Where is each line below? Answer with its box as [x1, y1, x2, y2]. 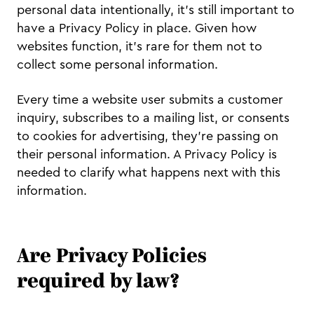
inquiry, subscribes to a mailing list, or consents [17, 111, 289, 125]
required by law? [17, 273, 179, 293]
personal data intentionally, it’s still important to [17, 4, 294, 17]
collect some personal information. [17, 58, 221, 71]
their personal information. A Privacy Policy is [17, 148, 277, 161]
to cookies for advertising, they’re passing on [17, 130, 278, 143]
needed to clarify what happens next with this [17, 166, 280, 179]
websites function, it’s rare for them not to [17, 40, 262, 53]
